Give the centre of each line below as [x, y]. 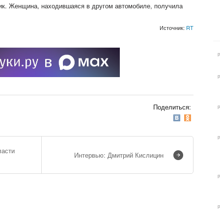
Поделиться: [173, 107]
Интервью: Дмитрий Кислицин [119, 155]
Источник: [173, 28]
